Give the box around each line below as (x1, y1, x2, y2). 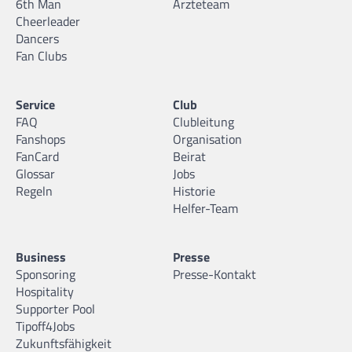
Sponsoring (16, 265, 75, 284)
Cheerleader (16, 12, 80, 31)
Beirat (173, 147, 206, 167)
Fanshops (16, 130, 65, 149)
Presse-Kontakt (173, 265, 256, 284)
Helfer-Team (173, 199, 238, 218)
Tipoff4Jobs (16, 317, 75, 336)
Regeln (16, 181, 53, 201)
